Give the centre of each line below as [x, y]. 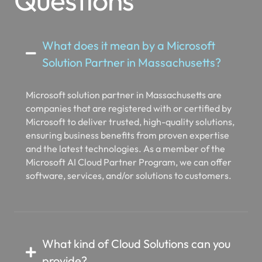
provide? [64, 247]
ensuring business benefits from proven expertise [127, 121]
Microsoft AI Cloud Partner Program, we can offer [129, 148]
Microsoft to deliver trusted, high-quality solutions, [130, 107]
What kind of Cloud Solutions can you [136, 230]
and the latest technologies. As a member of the [125, 134]
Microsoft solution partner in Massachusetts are [124, 80]
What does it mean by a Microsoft [128, 31]
